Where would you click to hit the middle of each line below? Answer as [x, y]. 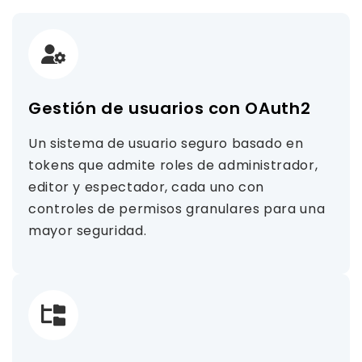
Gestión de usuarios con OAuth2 [170, 108]
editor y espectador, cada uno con [147, 187]
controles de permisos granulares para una [177, 209]
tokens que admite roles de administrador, [173, 165]
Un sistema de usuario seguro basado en [166, 143]
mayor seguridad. [88, 231]
